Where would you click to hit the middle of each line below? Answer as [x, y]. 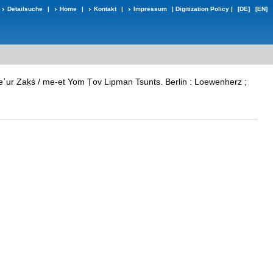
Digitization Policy [202, 9]
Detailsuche [25, 9]
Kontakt [105, 9]
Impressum [150, 9]
